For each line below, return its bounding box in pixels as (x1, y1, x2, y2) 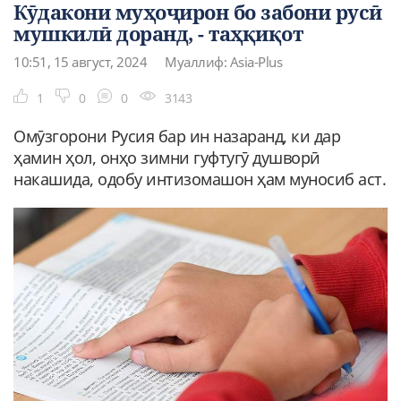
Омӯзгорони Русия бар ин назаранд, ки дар (13, 124, 340, 147)
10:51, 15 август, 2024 (13, 52, 147, 71)
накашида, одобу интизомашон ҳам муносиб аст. (13, 167, 386, 190)
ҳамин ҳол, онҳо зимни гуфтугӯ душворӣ (13, 146, 320, 168)
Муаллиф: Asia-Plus (165, 52, 282, 71)
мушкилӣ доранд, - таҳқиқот (13, 19, 303, 47)
